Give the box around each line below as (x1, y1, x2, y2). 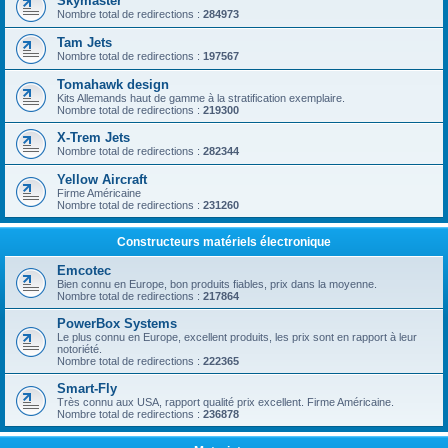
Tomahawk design (57, 77, 169, 92)
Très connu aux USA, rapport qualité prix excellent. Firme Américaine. (57, 396, 394, 408)
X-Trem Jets (57, 130, 130, 145)
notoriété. (57, 343, 102, 355)
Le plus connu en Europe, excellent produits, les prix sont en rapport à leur (57, 331, 417, 343)
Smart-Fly (57, 381, 117, 396)
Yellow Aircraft (57, 172, 147, 187)
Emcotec (57, 263, 111, 278)
